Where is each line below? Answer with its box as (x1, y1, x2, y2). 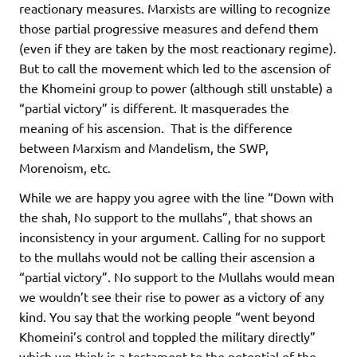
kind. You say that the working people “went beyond (19, 308, 315, 325)
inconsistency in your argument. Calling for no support (19, 229, 325, 245)
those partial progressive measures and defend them (19, 20, 319, 37)
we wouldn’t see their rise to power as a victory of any (19, 288, 324, 305)
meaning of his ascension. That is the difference (19, 120, 292, 136)
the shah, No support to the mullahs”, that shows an (19, 209, 312, 226)
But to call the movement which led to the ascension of (19, 60, 331, 76)
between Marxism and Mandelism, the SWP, (19, 139, 269, 156)
